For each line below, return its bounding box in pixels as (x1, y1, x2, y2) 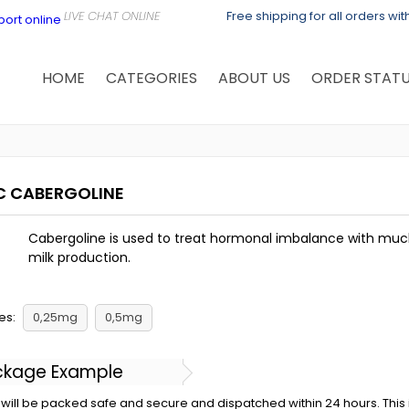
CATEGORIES (105, 68, 197, 89)
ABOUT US (217, 68, 290, 89)
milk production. (28, 248, 131, 267)
